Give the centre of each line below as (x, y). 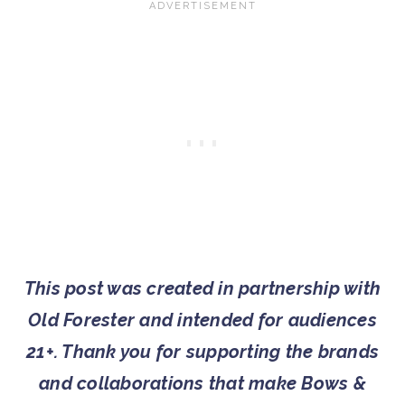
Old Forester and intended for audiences (202, 320)
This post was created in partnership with (202, 289)
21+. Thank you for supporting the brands (202, 352)
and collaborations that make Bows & (202, 384)
